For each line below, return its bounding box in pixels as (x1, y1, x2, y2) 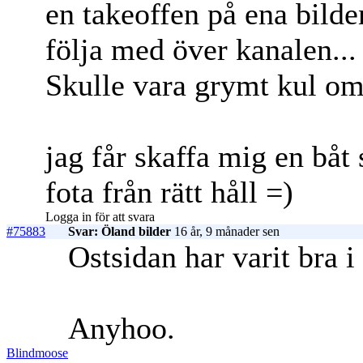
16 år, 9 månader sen (171, 224, 280, 239)
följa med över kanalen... (45, 32, 357, 67)
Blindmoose (6, 346, 68, 361)
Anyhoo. (68, 311, 175, 346)
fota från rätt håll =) (45, 175, 293, 210)
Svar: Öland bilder (68, 224, 171, 239)
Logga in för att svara (45, 210, 155, 224)
